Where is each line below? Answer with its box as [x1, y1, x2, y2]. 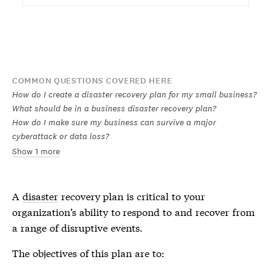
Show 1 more [12, 146, 60, 157]
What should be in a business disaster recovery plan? [12, 103, 216, 114]
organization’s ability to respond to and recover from [12, 204, 255, 218]
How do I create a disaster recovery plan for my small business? [12, 89, 256, 100]
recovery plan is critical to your [57, 189, 205, 203]
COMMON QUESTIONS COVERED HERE [12, 75, 172, 87]
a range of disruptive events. [12, 220, 143, 234]
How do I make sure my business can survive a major [12, 117, 216, 128]
